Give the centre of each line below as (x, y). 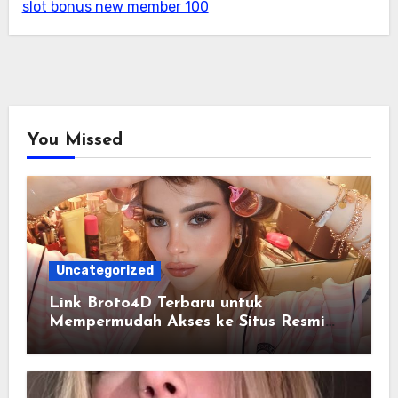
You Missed (74, 141)
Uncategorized (104, 271)
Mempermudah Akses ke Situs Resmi (187, 322)
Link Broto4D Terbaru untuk (155, 304)
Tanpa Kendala (106, 341)
